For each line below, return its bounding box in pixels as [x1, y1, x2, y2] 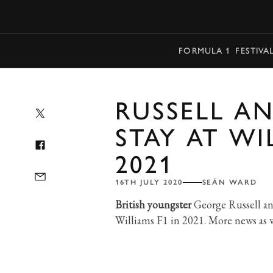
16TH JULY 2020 [115, 178, 183, 186]
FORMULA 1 [179, 45, 231, 56]
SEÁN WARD [202, 178, 257, 186]
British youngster [115, 197, 191, 211]
